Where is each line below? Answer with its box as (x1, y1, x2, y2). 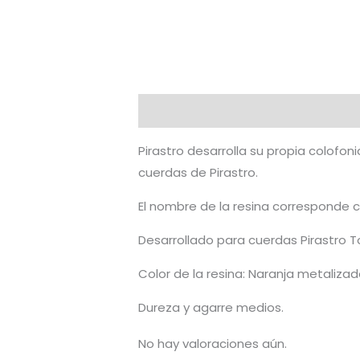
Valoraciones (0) (230, 102, 340, 120)
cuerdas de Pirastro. (138, 164, 259, 182)
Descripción (138, 102, 215, 120)
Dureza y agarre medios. (138, 299, 284, 317)
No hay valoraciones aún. (138, 335, 288, 353)
